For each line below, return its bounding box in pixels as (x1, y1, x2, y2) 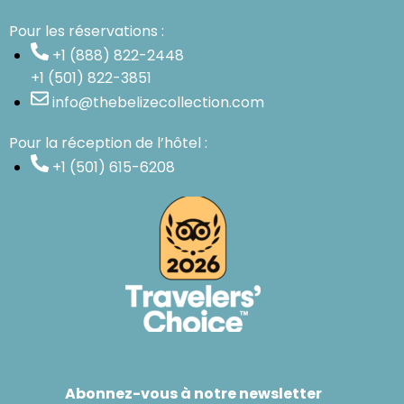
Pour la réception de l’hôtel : (9, 132, 207, 153)
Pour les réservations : (9, 20, 164, 41)
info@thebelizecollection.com (52, 91, 264, 113)
